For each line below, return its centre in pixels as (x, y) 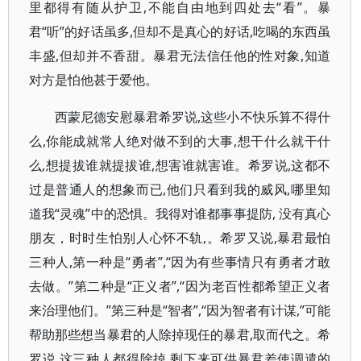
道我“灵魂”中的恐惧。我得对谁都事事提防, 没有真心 (180, 214)
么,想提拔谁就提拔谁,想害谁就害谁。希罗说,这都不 (180, 165)
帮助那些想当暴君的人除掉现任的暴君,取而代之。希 (180, 334)
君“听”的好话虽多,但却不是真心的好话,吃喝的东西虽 (180, 31)
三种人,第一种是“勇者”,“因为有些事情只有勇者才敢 (180, 262)
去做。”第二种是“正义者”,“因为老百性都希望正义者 (180, 286)
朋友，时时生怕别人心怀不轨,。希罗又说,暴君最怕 (180, 238)
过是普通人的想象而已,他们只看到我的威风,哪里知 (180, 189)
